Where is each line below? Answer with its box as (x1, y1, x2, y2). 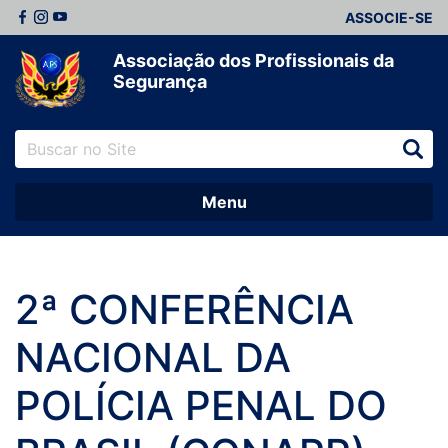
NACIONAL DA (15, 333, 291, 383)
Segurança (113, 71, 207, 92)
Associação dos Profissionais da (113, 50, 394, 71)
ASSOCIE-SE (345, 9, 433, 26)
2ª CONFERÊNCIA (15, 285, 354, 335)
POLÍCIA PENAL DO (15, 381, 387, 431)
